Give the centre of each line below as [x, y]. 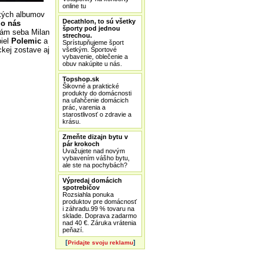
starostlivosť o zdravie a [97, 114]
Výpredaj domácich [92, 180]
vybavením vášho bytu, [96, 158]
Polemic [27, 41]
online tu [74, 6]
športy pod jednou [91, 28]
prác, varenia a [84, 107]
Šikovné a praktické [91, 86]
